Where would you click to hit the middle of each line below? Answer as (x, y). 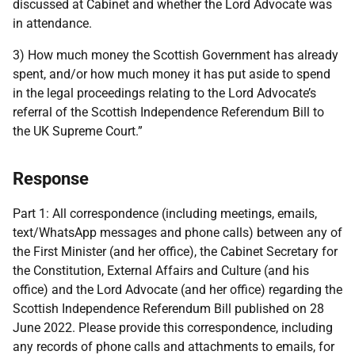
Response (51, 179)
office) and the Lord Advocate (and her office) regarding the (177, 290)
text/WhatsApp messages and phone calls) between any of (177, 233)
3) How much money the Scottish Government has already (176, 55)
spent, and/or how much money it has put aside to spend (172, 74)
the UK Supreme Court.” (78, 131)
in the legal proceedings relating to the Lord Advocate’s (164, 93)
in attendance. (52, 23)
